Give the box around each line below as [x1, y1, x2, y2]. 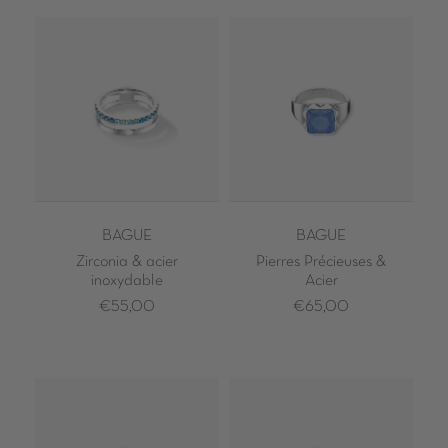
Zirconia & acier [76, 255, 178, 270]
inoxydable [91, 274, 163, 289]
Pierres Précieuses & [256, 255, 386, 270]
